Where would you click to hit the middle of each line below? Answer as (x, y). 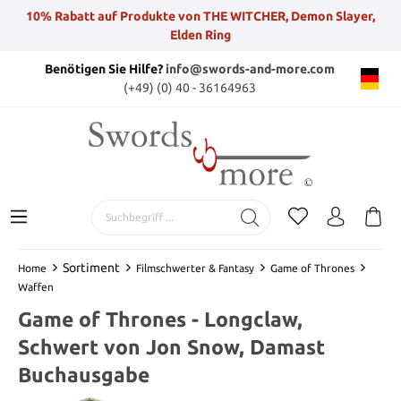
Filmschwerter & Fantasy (195, 268)
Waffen (36, 286)
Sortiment (91, 267)
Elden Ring (200, 34)
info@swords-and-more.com (250, 69)
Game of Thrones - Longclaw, (160, 319)
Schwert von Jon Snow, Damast (171, 346)
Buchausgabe (84, 374)
